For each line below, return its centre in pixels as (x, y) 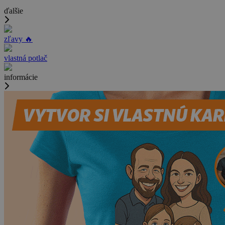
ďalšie (14, 11)
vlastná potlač (26, 58)
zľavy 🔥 (18, 39)
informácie (21, 77)
